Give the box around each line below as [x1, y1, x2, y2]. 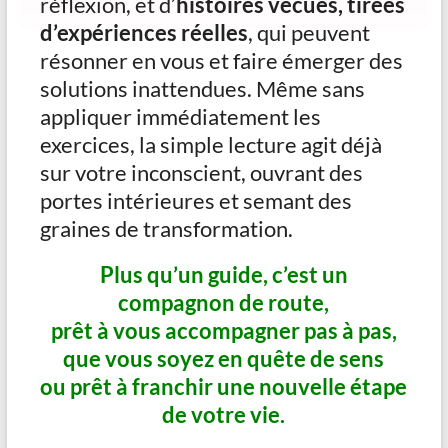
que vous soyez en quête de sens [63, 345, 385, 373]
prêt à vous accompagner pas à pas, [50, 317, 397, 345]
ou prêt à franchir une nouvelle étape [40, 373, 408, 401]
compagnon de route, [118, 289, 330, 317]
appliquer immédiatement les [39, 103, 321, 131]
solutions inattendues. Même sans [39, 75, 365, 103]
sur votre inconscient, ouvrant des [39, 159, 363, 187]
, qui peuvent [247, 19, 370, 47]
